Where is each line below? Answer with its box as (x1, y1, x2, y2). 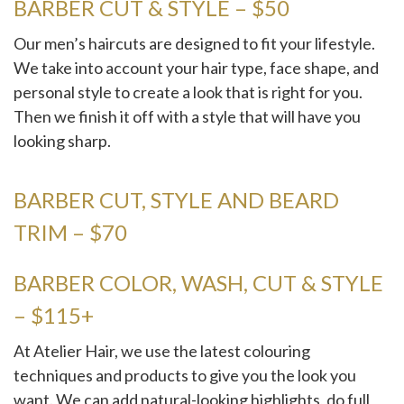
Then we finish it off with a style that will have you (14, 106, 361, 126)
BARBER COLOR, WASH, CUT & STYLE (14, 270, 383, 297)
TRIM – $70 (14, 219, 127, 246)
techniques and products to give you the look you (14, 365, 356, 386)
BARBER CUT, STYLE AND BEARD (14, 187, 339, 214)
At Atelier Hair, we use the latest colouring (14, 341, 310, 362)
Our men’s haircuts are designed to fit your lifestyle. (14, 33, 375, 53)
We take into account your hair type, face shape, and (14, 58, 379, 78)
